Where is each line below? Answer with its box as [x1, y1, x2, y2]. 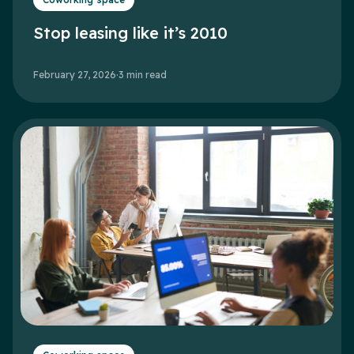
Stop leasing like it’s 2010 [33, 23, 228, 43]
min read [126, 69, 167, 81]
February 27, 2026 [33, 69, 116, 81]
